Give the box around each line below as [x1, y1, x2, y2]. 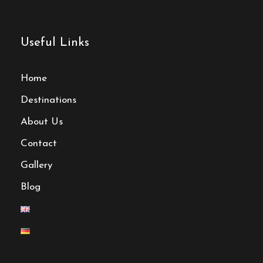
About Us [21, 117, 63, 127]
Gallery [21, 160, 52, 171]
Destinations [21, 95, 76, 106]
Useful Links [21, 36, 89, 49]
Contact [21, 139, 57, 149]
